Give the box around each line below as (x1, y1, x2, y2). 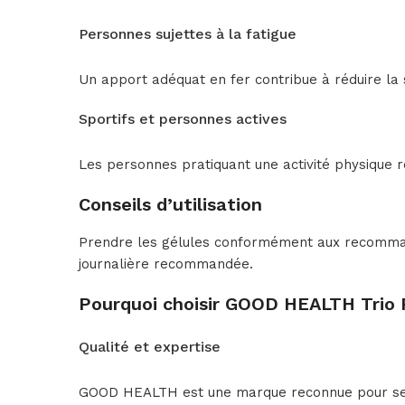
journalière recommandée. (79, 256, 253, 273)
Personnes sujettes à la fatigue (79, 25, 297, 43)
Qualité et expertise (79, 338, 221, 356)
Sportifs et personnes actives (79, 110, 287, 128)
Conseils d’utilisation (79, 193, 262, 216)
